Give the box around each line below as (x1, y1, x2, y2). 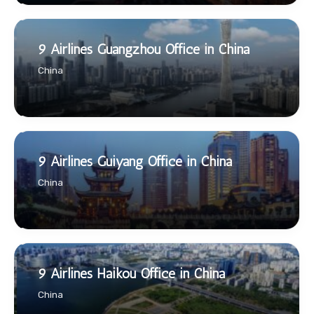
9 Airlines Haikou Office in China (38, 265, 225, 282)
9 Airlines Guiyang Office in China (38, 153, 232, 170)
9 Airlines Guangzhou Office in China (38, 41, 250, 58)
